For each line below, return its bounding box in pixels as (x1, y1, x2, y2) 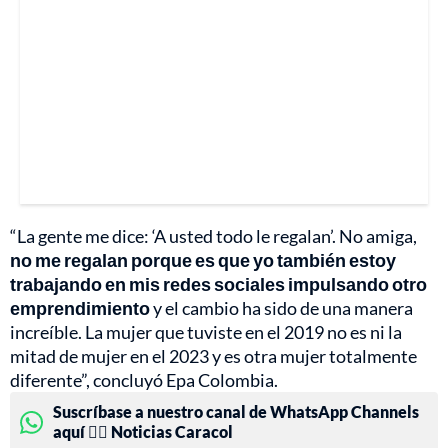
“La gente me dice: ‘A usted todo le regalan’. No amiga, (10, 224, 417, 247)
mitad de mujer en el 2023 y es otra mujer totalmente (10, 344, 417, 367)
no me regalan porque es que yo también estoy (10, 248, 396, 271)
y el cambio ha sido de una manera (150, 296, 413, 319)
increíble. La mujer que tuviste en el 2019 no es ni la (10, 320, 402, 343)
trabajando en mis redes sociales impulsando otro (10, 272, 427, 295)
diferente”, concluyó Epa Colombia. (10, 368, 278, 391)
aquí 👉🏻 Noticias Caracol (53, 421, 233, 441)
